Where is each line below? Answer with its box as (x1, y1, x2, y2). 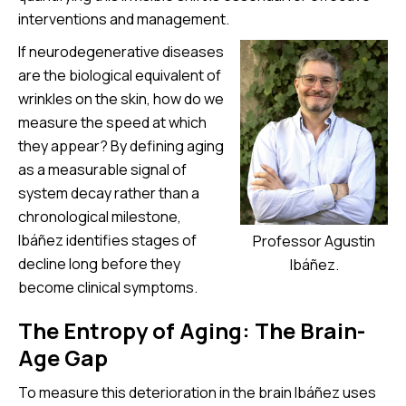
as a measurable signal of (18, 159, 187, 180)
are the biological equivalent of (18, 65, 221, 86)
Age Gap (18, 343, 108, 373)
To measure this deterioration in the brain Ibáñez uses (18, 382, 376, 403)
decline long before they (18, 254, 180, 275)
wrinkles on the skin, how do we (18, 89, 224, 110)
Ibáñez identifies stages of (18, 230, 197, 251)
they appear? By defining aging (18, 136, 224, 157)
